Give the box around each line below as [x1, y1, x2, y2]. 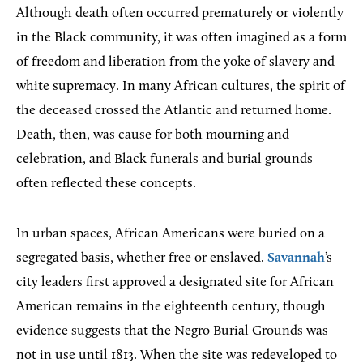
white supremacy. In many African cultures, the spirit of [16, 79, 345, 93]
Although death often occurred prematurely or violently [16, 6, 344, 20]
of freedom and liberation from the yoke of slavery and [16, 54, 335, 69]
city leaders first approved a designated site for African [16, 275, 334, 289]
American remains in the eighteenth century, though [16, 299, 326, 314]
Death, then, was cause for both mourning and [16, 127, 289, 142]
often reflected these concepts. [16, 176, 196, 190]
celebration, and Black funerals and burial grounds [16, 152, 313, 166]
